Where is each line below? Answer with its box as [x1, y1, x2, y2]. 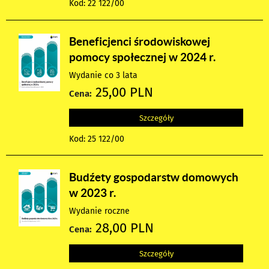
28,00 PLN [92, 220, 154, 236]
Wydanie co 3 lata [69, 70, 138, 80]
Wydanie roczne [69, 205, 130, 216]
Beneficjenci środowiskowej [69, 34, 211, 48]
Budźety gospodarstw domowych [69, 170, 239, 184]
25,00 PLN [92, 84, 154, 100]
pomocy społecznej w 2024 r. [69, 50, 216, 64]
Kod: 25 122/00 [69, 133, 125, 144]
